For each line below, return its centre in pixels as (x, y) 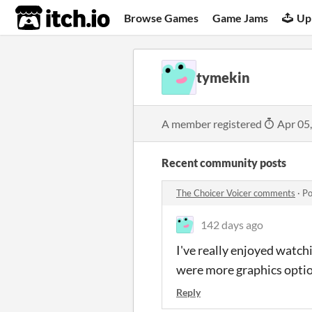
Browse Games (162, 17)
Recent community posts (224, 163)
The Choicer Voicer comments (236, 193)
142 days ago (232, 225)
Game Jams (241, 17)
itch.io (45, 18)
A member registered (213, 124)
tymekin (223, 77)
